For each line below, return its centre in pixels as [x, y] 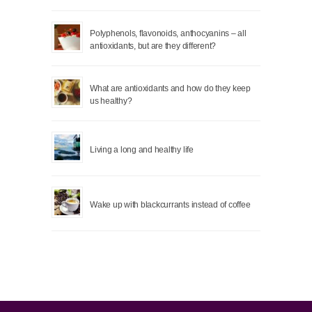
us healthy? [111, 100]
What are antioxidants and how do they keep [170, 88]
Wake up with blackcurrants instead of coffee [170, 204]
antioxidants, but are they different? [153, 45]
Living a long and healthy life [142, 149]
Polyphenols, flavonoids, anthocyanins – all [168, 33]
